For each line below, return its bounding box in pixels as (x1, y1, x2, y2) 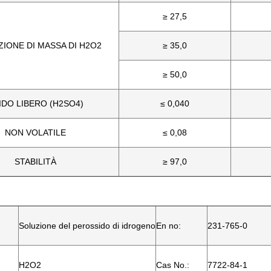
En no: (156, 221, 181, 230)
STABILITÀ (15, 157, 56, 166)
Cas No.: (156, 260, 189, 270)
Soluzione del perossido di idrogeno (19, 221, 155, 230)
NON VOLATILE (5, 128, 66, 137)
